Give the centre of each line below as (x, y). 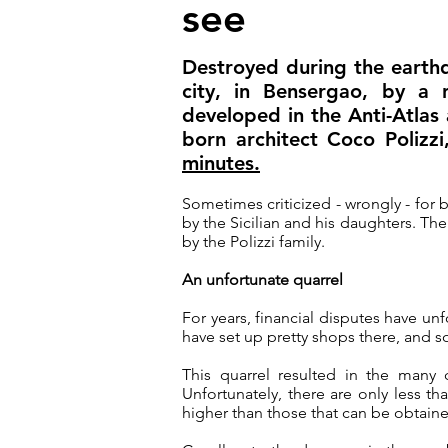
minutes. (221, 163)
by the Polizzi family (251, 241)
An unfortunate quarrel (262, 279)
